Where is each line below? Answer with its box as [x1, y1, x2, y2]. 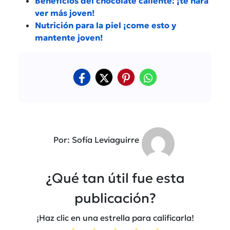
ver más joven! [35, 7, 95, 18]
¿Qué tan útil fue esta [45, 169, 185, 186]
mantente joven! [35, 32, 103, 43]
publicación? [74, 189, 156, 206]
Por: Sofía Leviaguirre [53, 134, 139, 145]
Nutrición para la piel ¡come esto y [35, 20, 176, 30]
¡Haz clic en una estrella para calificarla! [36, 213, 194, 223]
